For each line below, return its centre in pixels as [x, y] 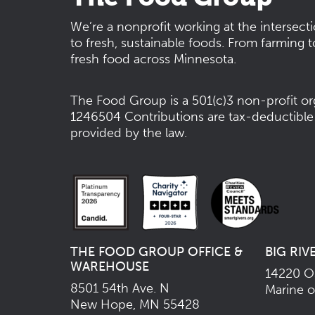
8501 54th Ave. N [120, 288]
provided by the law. [129, 133]
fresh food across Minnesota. [153, 59]
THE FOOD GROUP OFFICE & [156, 251]
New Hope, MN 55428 [135, 304]
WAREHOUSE [110, 266]
